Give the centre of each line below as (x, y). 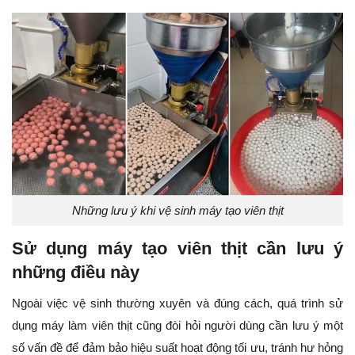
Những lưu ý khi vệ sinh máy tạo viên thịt (177, 211)
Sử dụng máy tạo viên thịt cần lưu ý (177, 249)
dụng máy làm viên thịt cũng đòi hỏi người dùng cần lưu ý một (177, 326)
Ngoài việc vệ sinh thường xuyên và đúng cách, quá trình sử (177, 303)
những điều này (76, 273)
